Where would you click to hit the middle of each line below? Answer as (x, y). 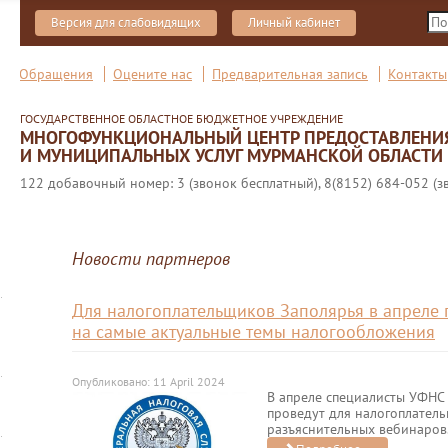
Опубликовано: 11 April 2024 (148, 381)
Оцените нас (152, 74)
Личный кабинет (294, 22)
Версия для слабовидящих (126, 22)
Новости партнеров (151, 258)
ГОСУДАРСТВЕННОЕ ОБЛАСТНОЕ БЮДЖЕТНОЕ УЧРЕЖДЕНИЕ (181, 118)
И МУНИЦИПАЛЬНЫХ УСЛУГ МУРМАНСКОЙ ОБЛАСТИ (231, 155)
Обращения (56, 74)
